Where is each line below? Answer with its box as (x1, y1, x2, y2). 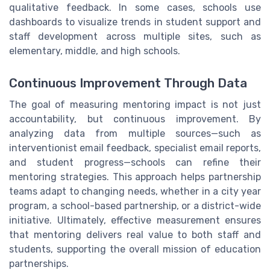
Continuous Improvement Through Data (9, 76, 247, 91)
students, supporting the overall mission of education (9, 243, 261, 256)
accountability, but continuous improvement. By (9, 113, 261, 125)
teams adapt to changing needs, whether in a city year (9, 186, 261, 198)
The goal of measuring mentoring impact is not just (9, 99, 261, 111)
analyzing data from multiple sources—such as (9, 128, 261, 140)
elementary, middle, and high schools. (9, 45, 180, 57)
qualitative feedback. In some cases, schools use (9, 2, 261, 14)
